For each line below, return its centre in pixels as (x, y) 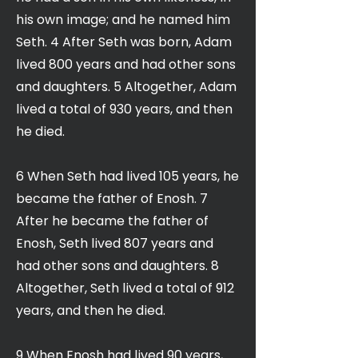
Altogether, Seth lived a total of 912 (125, 288)
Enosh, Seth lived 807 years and (115, 243)
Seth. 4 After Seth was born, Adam (124, 42)
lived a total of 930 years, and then (124, 109)
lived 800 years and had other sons (126, 64)
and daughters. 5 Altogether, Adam (126, 87)
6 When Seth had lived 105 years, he (127, 176)
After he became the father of (112, 221)
